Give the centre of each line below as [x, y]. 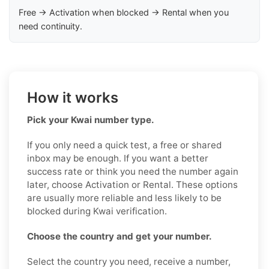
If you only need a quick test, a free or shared [124, 145]
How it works [73, 98]
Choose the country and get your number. [119, 237]
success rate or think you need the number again [133, 172]
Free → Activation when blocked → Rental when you [124, 13]
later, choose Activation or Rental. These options [132, 185]
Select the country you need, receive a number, [129, 262]
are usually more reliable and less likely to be [124, 198]
